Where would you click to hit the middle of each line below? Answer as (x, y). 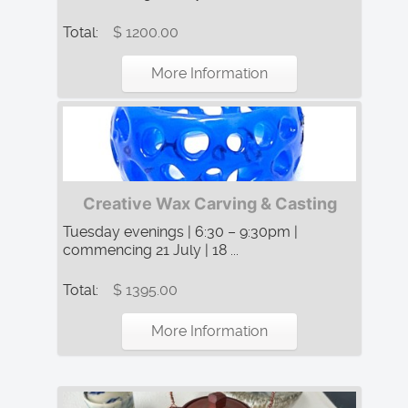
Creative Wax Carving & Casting (209, 204)
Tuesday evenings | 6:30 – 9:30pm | (180, 232)
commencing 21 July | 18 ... (151, 250)
